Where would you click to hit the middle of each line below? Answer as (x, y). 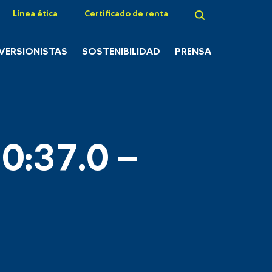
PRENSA (193, 52)
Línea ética (35, 14)
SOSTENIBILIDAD (121, 52)
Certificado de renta (126, 14)
